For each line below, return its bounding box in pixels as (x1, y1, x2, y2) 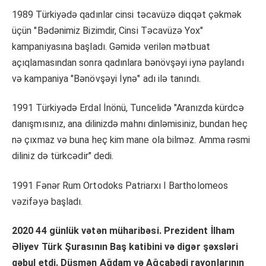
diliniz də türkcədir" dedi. (12, 150, 114, 162)
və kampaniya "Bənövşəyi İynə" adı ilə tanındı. (12, 73, 201, 85)
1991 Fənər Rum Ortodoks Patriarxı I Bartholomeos (12, 179, 229, 191)
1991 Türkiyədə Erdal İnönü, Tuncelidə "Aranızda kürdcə (12, 102, 244, 114)
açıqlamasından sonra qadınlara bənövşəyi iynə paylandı (12, 57, 244, 69)
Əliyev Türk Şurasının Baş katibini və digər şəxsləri (12, 241, 239, 253)
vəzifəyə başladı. (12, 195, 83, 207)
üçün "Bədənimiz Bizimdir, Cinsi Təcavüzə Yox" (12, 25, 203, 37)
